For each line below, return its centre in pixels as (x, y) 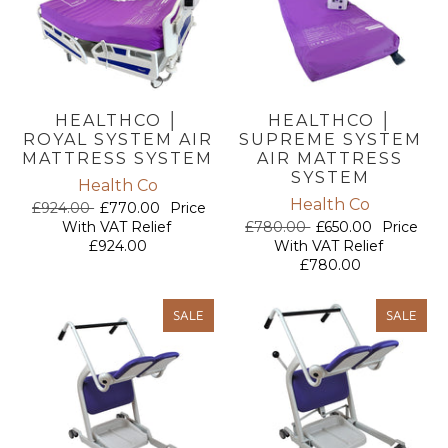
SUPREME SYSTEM (330, 140)
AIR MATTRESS (330, 159)
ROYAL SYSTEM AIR (117, 140)
